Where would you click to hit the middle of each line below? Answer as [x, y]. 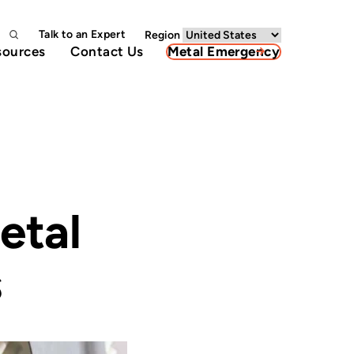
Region [164, 35]
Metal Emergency [223, 51]
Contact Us [107, 51]
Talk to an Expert [82, 34]
